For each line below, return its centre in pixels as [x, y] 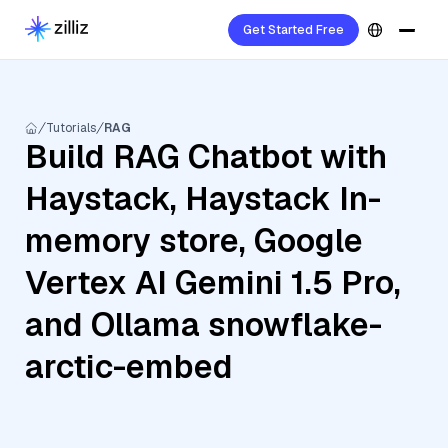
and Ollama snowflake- [203, 324]
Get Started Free [293, 30]
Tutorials [71, 128]
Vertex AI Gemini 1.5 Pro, [213, 282]
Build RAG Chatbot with [206, 156]
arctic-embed [129, 366]
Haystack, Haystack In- [203, 198]
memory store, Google [194, 240]
